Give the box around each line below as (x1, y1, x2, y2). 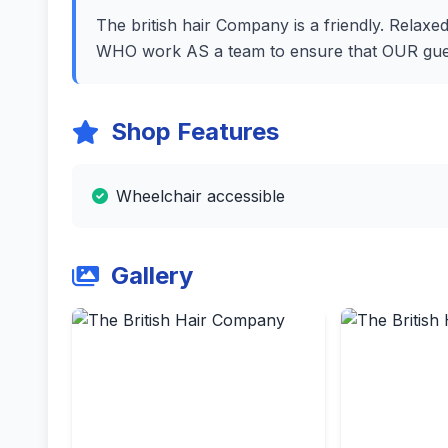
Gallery (111, 261, 193, 290)
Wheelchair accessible (116, 186, 285, 206)
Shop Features (111, 117, 279, 146)
